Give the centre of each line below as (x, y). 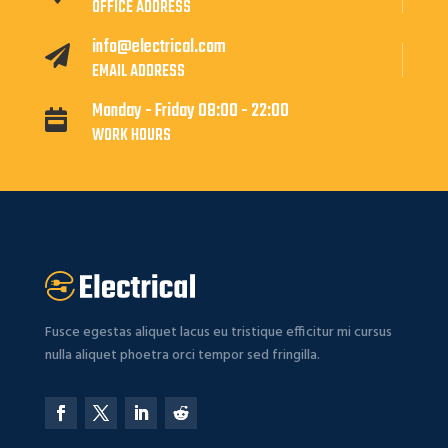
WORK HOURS (131, 136)
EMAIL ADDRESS (138, 72)
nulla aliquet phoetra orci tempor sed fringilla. (182, 356)
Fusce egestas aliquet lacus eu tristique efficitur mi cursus (218, 333)
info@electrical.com (158, 47)
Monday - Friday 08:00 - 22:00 (190, 111)
